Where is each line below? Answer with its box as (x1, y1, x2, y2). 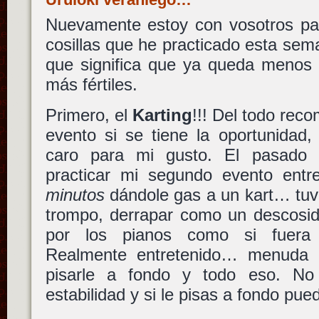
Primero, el (45, 105, 132, 125)
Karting (132, 105, 192, 125)
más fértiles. (45, 74, 137, 94)
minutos (45, 185, 105, 205)
